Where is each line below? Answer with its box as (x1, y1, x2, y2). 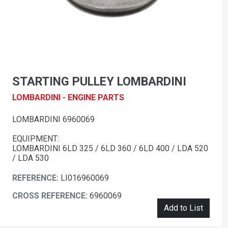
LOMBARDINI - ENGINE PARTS (12, 93, 124, 103)
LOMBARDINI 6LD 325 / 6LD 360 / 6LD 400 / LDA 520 (12, 144, 208, 154)
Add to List (164, 203, 203, 213)
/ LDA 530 (12, 153, 49, 163)
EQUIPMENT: (12, 134, 59, 144)
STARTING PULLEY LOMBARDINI (12, 74, 186, 89)
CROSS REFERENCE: (12, 191, 90, 201)
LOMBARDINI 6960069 (12, 115, 95, 125)
